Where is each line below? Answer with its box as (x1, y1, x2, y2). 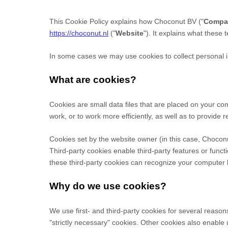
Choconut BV (154, 17, 196, 25)
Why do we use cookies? (49, 181, 166, 191)
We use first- (49, 207, 90, 215)
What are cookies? (49, 74, 136, 85)
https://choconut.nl (49, 29, 108, 37)
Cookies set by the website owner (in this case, (49, 135, 202, 143)
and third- (90, 207, 123, 215)
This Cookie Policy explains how (49, 17, 154, 25)
